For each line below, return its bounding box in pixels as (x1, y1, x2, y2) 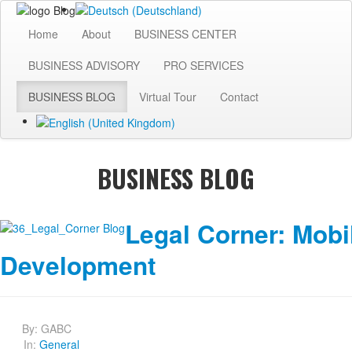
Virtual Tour (139, 89, 196, 105)
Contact (220, 89, 258, 105)
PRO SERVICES (163, 57, 244, 74)
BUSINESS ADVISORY (28, 57, 140, 74)
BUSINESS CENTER (134, 26, 236, 42)
